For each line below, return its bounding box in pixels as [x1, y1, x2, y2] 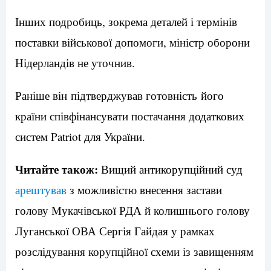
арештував [15, 181, 67, 197]
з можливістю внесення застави [67, 181, 222, 197]
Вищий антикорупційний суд [98, 161, 243, 177]
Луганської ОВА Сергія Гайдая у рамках [15, 223, 215, 238]
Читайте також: [15, 160, 98, 177]
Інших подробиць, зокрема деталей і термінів [15, 13, 237, 29]
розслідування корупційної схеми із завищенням [15, 243, 253, 259]
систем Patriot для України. [15, 128, 145, 144]
